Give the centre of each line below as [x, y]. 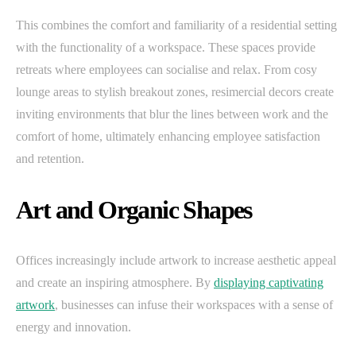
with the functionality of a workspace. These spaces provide [166, 48]
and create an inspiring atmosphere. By [115, 283]
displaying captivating [269, 283]
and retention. [50, 159]
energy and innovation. [74, 327]
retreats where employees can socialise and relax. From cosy [166, 70]
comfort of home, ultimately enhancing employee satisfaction [168, 137]
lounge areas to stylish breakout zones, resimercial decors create [175, 92]
